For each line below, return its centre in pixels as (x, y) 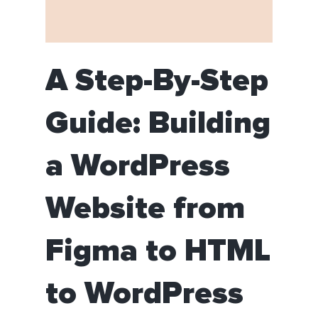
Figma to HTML (158, 252)
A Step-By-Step (157, 81)
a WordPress (138, 166)
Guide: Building (158, 124)
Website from (145, 209)
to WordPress (144, 294)
